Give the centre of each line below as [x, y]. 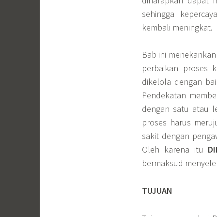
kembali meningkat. [177, 27]
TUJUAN [158, 191]
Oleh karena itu [175, 150]
